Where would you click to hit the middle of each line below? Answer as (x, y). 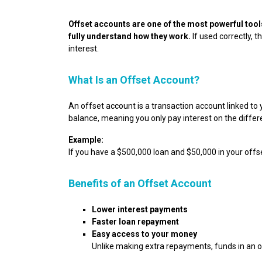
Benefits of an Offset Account (140, 183)
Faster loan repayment (135, 222)
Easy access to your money (144, 234)
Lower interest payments (140, 209)
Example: (86, 140)
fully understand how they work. (130, 36)
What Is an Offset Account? (134, 80)
